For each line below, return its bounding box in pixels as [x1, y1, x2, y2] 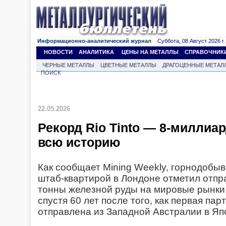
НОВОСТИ [44, 49, 73, 55]
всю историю [38, 135, 120, 149]
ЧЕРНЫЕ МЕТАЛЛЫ [42, 62, 94, 68]
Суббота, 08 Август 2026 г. [151, 38, 225, 44]
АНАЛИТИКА [79, 49, 114, 55]
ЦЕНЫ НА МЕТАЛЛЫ [122, 49, 179, 55]
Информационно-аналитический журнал [37, 38, 151, 44]
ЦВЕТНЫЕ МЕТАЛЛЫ [100, 62, 156, 68]
